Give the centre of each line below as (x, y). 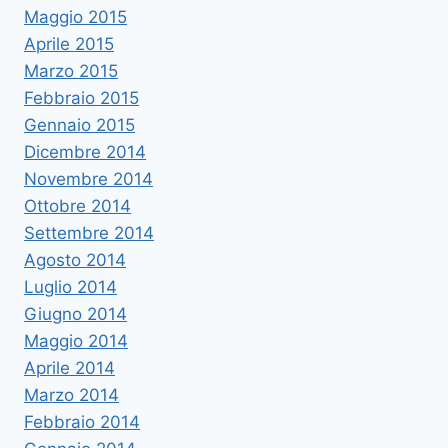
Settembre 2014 (89, 233)
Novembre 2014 (88, 179)
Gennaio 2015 (79, 125)
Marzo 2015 (71, 71)
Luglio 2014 (70, 287)
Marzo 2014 (71, 395)
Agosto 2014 (75, 260)
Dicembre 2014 (85, 152)
